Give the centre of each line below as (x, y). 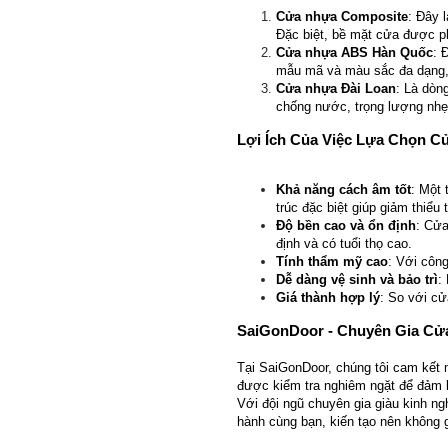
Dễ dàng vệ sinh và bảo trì (357, 280)
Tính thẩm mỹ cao (332, 262)
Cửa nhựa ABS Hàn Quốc (354, 53)
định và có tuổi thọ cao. (344, 244)
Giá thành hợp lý (328, 298)
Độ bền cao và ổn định (346, 226)
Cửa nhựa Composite (342, 17)
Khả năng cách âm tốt (343, 190)
